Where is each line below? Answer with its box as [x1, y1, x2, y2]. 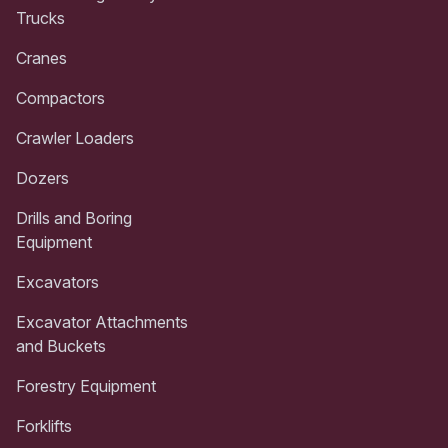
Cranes [16, 47, 67, 68]
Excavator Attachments [16, 311, 188, 332]
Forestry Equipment [16, 375, 156, 396]
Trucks [16, 7, 65, 28]
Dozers [16, 167, 69, 188]
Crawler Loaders [16, 127, 134, 148]
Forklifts [16, 415, 72, 436]
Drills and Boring [16, 207, 132, 228]
